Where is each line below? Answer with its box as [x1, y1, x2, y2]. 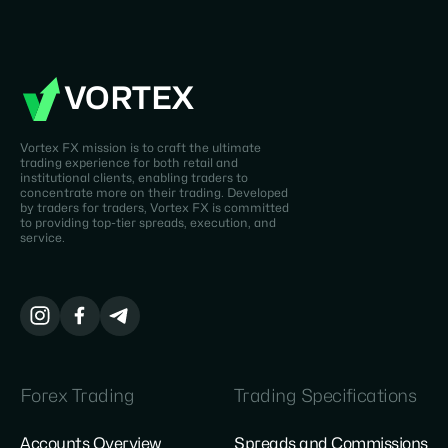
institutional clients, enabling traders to [20, 172, 248, 184]
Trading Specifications [234, 388, 417, 406]
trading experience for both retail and [20, 157, 238, 169]
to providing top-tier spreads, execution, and [20, 217, 276, 229]
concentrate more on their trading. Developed [20, 187, 288, 199]
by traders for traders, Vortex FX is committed [20, 202, 289, 214]
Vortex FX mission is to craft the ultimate [20, 142, 261, 154]
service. [20, 232, 65, 244]
